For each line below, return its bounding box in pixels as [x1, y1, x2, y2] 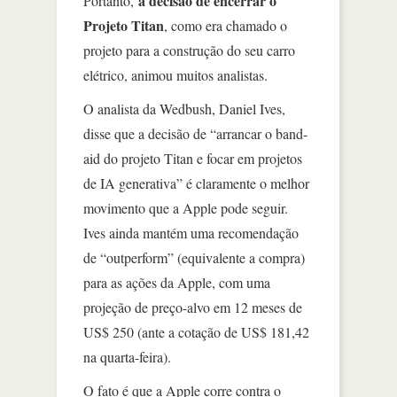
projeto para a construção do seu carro [83, 41, 295, 59]
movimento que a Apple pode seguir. [83, 198, 288, 217]
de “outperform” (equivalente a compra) [83, 248, 305, 267]
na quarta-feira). [83, 347, 171, 366]
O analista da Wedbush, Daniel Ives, [83, 99, 285, 118]
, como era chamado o [164, 16, 287, 35]
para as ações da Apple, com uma [83, 273, 270, 292]
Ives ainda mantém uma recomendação [83, 223, 299, 242]
